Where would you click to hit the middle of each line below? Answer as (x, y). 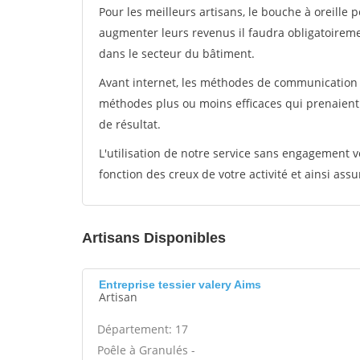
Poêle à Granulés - (146, 350)
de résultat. (130, 124)
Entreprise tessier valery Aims (180, 284)
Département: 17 (143, 329)
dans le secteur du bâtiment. (177, 53)
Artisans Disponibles (154, 238)
